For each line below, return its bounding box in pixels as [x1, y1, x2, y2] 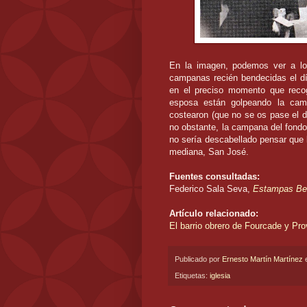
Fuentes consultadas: [169, 171, 260, 182]
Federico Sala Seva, [169, 183, 253, 194]
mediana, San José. [169, 146, 249, 157]
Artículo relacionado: [169, 208, 258, 219]
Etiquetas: [175, 271, 210, 280]
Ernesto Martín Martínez [222, 254, 303, 263]
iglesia [210, 271, 230, 280]
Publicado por [175, 254, 222, 263]
